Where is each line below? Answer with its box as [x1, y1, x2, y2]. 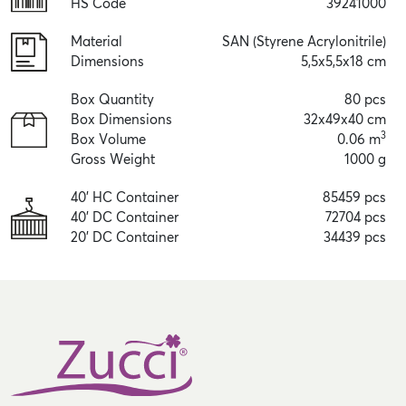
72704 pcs [325, 210, 386, 225]
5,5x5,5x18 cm [301, 54, 386, 69]
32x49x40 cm [304, 112, 386, 127]
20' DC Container [71, 230, 179, 245]
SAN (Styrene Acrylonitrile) [222, 34, 386, 49]
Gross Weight [71, 152, 155, 167]
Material [71, 34, 122, 49]
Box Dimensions [71, 112, 172, 127]
